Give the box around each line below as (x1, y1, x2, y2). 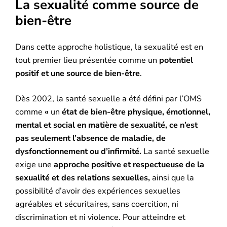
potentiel (159, 55, 194, 66)
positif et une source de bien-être (15, 68, 140, 80)
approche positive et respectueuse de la (54, 159, 205, 171)
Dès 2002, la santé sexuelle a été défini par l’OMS (15, 93, 202, 105)
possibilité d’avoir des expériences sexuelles (15, 185, 181, 197)
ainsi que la (150, 172, 195, 184)
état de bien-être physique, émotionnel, (62, 106, 211, 118)
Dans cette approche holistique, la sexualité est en (15, 42, 204, 53)
